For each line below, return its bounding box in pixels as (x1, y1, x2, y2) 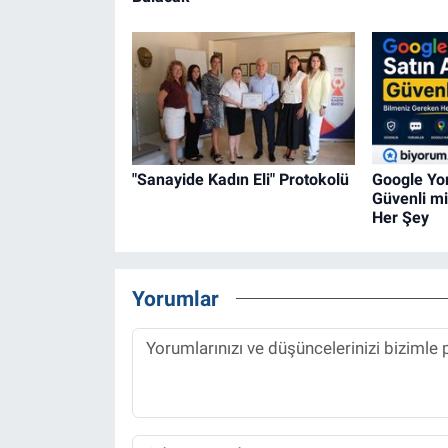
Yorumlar (131, 286, 219, 312)
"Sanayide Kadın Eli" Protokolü (131, 169, 349, 189)
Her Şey (371, 207, 429, 227)
